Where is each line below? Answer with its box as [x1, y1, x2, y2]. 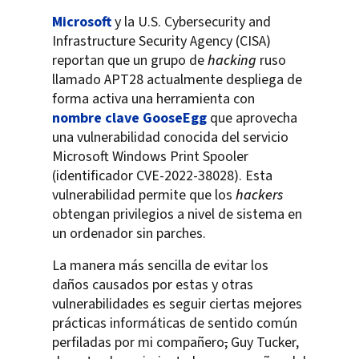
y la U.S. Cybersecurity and [111, 12, 271, 33]
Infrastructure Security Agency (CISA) [52, 31, 271, 52]
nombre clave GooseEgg [52, 108, 207, 129]
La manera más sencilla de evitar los [52, 256, 268, 276]
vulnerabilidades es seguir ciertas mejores [52, 294, 302, 315]
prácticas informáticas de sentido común [52, 313, 297, 334]
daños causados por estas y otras [52, 275, 253, 296]
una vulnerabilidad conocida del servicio [52, 127, 288, 148]
